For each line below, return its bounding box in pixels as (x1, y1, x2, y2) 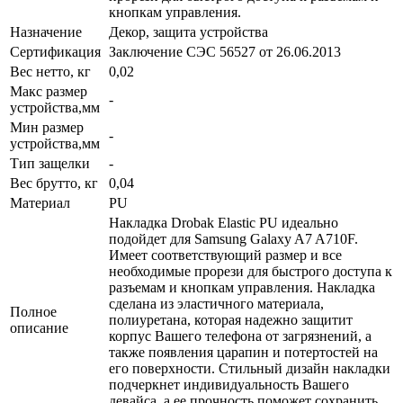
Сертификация (10, 43, 101, 59)
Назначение (10, 23, 82, 40)
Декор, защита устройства (109, 23, 268, 40)
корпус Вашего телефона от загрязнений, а (109, 327, 372, 344)
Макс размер (10, 83, 87, 99)
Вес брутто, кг (10, 175, 98, 191)
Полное (10, 303, 57, 319)
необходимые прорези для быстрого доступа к (109, 263, 392, 279)
